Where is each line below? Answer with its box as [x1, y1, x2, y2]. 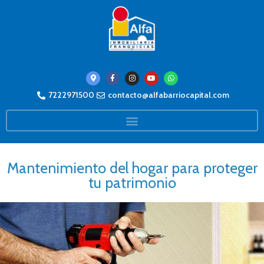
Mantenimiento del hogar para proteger [6, 159, 258, 177]
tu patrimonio [88, 174, 176, 192]
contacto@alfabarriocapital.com [107, 90, 229, 101]
